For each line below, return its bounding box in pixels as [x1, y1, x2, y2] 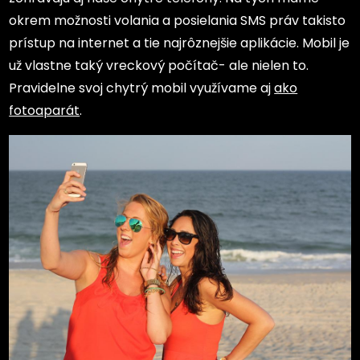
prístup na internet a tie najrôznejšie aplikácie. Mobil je [9, 34, 350, 52]
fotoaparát [9, 101, 80, 120]
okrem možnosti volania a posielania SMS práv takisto [9, 11, 346, 30]
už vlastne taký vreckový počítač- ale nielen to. [9, 56, 309, 75]
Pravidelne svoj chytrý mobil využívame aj [9, 79, 275, 97]
